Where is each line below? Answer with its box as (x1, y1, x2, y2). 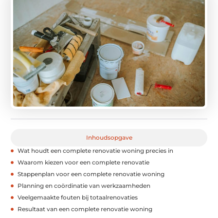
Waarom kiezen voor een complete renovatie (18, 159, 150, 166)
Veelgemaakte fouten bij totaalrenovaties (18, 194, 138, 201)
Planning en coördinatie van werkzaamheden (18, 182, 151, 190)
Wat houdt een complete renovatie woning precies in (18, 147, 174, 155)
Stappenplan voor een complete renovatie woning (18, 170, 165, 178)
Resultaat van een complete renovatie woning (18, 205, 153, 213)
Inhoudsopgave (86, 134, 132, 142)
